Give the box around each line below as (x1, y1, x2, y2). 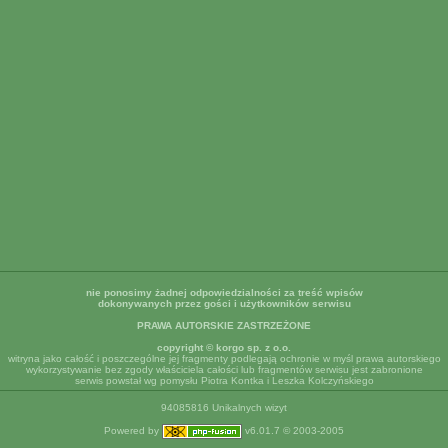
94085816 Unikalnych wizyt (161, 402, 287, 413)
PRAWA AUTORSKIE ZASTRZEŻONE (137, 320, 311, 331)
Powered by (104, 425, 162, 437)
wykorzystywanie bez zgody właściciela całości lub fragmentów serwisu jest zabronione (25, 364, 423, 375)
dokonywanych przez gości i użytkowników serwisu (97, 298, 351, 309)
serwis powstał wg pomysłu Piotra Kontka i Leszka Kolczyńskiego (74, 375, 374, 386)
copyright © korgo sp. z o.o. (157, 342, 291, 353)
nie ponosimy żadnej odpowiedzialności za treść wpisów (85, 287, 363, 298)
